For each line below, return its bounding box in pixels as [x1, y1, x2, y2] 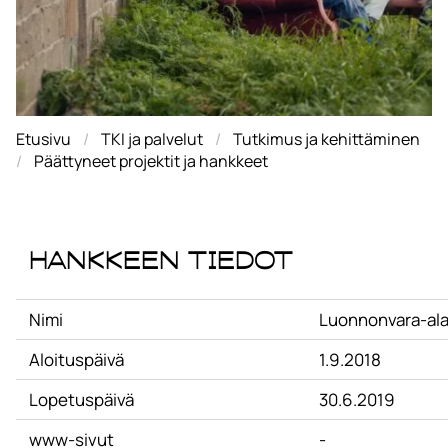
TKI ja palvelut [101, 128, 203, 150]
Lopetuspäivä [28, 388, 134, 411]
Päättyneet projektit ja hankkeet [34, 150, 268, 172]
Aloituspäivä [28, 348, 124, 371]
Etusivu [16, 128, 71, 150]
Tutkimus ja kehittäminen [233, 128, 420, 150]
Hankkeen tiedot [28, 246, 293, 274]
